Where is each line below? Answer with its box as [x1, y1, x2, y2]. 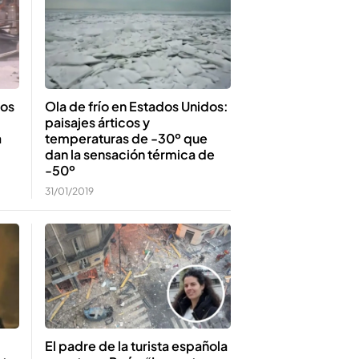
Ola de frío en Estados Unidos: [45, 98, 228, 115]
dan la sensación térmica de [45, 146, 215, 163]
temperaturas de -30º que [45, 130, 208, 147]
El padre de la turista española [45, 337, 228, 354]
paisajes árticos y [45, 114, 150, 131]
